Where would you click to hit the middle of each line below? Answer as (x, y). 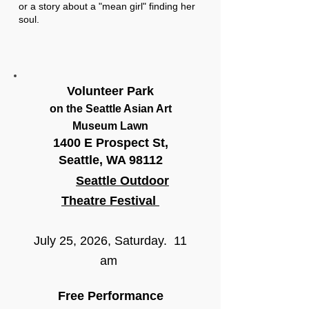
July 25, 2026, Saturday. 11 (110, 241)
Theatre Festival (110, 201)
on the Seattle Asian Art (110, 109)
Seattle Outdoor (122, 181)
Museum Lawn (110, 126)
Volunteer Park (110, 91)
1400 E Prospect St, (110, 143)
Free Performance (110, 296)
